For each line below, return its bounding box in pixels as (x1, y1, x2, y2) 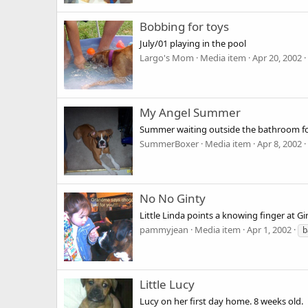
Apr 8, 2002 (257, 137, 302, 150)
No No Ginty (140, 190, 206, 207)
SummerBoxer (140, 137, 199, 150)
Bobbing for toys (140, 19, 229, 35)
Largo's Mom (140, 51, 194, 64)
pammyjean (140, 223, 188, 236)
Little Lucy (140, 276, 195, 293)
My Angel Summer (140, 104, 241, 121)
